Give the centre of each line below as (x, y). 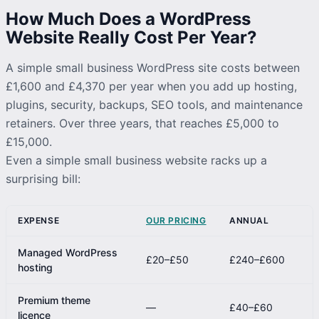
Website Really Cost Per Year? (131, 37)
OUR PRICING (176, 220)
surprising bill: (43, 178)
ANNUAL (249, 220)
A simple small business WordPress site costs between (153, 67)
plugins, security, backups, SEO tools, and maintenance (154, 104)
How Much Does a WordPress (128, 19)
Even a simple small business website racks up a (136, 160)
